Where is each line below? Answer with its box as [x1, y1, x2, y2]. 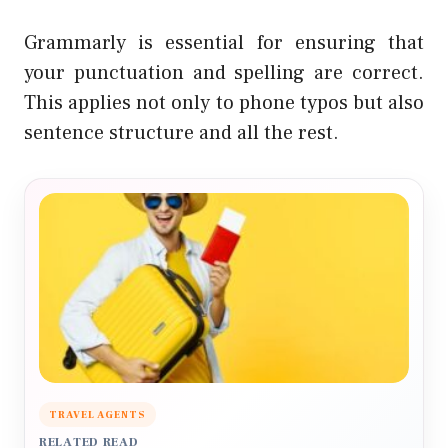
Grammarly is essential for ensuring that [24, 30, 424, 57]
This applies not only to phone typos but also [24, 90, 424, 117]
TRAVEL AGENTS [49, 408, 146, 422]
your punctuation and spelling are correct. [24, 60, 424, 87]
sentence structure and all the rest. [24, 120, 339, 147]
